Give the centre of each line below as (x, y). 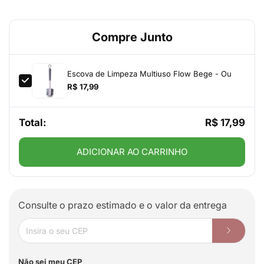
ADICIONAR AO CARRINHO (132, 151)
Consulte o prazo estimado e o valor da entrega (123, 205)
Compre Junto (132, 37)
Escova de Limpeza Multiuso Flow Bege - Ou (149, 74)
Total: (32, 122)
